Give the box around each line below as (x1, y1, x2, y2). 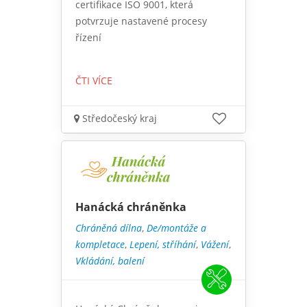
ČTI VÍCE (75, 74, 112, 88)
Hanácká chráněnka (75, 199, 186, 215)
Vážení (201, 238, 229, 251)
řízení (75, 31, 101, 45)
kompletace (75, 238, 125, 251)
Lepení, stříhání (130, 238, 196, 251)
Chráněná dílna (75, 221, 142, 235)
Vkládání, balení (75, 254, 145, 268)
